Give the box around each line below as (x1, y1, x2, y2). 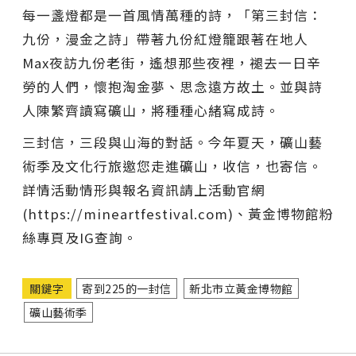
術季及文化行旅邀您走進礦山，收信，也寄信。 (22, 156, 323, 176)
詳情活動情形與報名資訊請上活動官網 (22, 180, 265, 199)
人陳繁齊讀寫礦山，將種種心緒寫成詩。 (22, 100, 280, 120)
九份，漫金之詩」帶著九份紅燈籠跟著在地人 (22, 29, 308, 48)
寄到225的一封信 (82, 280, 172, 296)
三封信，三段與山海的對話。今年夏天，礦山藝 (22, 132, 323, 152)
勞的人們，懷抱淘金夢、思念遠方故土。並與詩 (22, 76, 323, 96)
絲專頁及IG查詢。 (22, 227, 137, 247)
